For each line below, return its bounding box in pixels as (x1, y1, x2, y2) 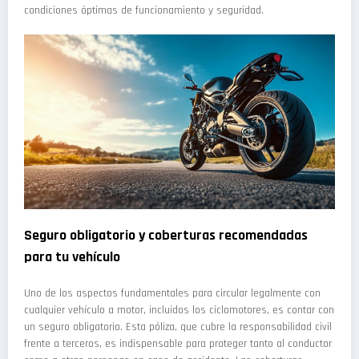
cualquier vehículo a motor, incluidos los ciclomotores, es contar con (24, 303, 334, 318)
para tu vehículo (24, 247, 120, 266)
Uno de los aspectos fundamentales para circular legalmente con (24, 286, 321, 301)
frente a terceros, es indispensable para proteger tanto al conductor (24, 337, 332, 352)
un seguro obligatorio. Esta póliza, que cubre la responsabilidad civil (24, 320, 332, 335)
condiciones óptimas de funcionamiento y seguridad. (24, 3, 264, 18)
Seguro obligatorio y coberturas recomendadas (24, 225, 308, 244)
